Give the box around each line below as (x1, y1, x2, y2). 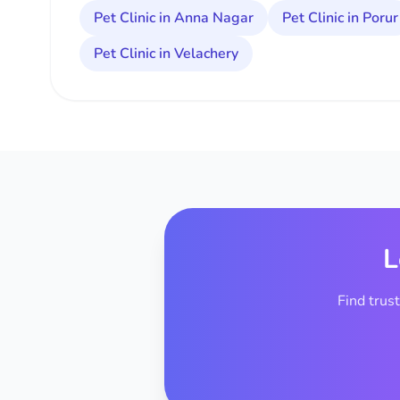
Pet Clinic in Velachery (94, 44, 238, 63)
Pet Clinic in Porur (282, 8, 398, 28)
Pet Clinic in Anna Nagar (94, 8, 254, 28)
